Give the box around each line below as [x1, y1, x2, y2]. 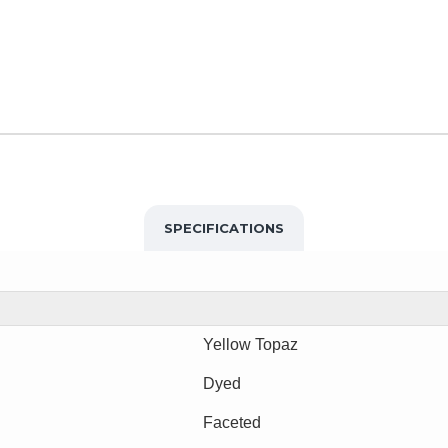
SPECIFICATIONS [164, 219, 284, 236]
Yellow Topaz [203, 335, 298, 353]
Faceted [203, 413, 261, 431]
